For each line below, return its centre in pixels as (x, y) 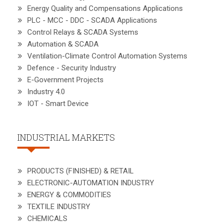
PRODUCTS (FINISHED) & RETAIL (81, 171)
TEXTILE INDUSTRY (59, 207)
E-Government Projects (65, 80)
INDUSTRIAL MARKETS (66, 137)
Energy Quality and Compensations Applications (105, 8)
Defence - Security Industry (72, 68)
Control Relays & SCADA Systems (83, 32)
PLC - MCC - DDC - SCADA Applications (92, 20)
